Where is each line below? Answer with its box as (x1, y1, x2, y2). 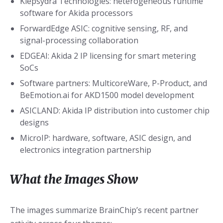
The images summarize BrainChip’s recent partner (10, 205, 199, 216)
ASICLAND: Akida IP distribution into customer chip (20, 105, 210, 116)
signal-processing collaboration (20, 35, 138, 46)
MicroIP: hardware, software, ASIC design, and (20, 132, 191, 144)
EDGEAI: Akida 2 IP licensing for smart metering (20, 50, 196, 62)
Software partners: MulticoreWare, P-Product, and (20, 78, 207, 89)
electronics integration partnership (20, 144, 151, 156)
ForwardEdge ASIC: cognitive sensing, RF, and (20, 23, 188, 34)
